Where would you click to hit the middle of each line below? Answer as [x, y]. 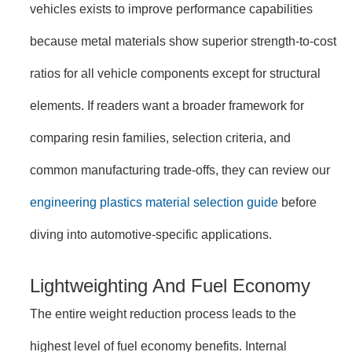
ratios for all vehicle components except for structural [175, 73]
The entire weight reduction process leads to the [163, 313]
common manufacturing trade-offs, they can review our [180, 169]
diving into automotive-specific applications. [151, 234]
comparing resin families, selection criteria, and [160, 137]
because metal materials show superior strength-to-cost [183, 40]
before [297, 202]
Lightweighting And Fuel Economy [170, 285]
